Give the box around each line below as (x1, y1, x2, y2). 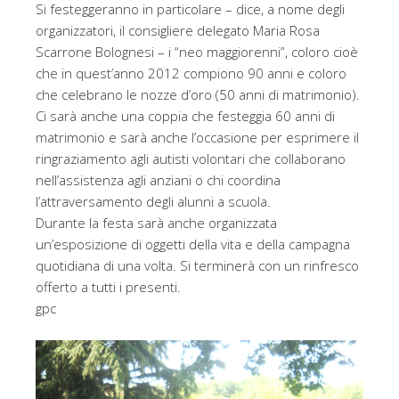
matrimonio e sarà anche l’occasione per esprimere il (36, 128, 359, 147)
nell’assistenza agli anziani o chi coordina (36, 171, 281, 190)
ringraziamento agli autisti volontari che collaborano (36, 150, 346, 168)
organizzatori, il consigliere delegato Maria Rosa (36, 21, 320, 40)
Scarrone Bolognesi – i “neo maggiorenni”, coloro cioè (36, 43, 358, 61)
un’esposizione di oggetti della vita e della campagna (36, 235, 350, 254)
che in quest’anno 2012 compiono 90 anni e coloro (36, 64, 346, 83)
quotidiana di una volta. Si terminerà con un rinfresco (36, 256, 359, 275)
